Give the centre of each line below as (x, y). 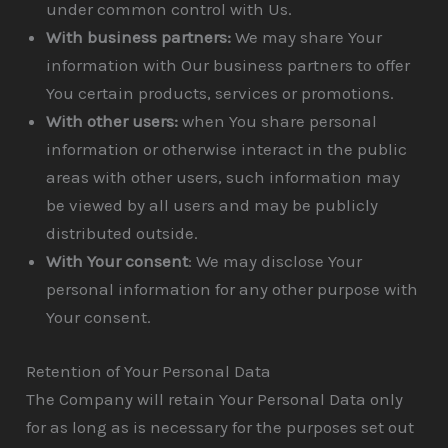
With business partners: (139, 37)
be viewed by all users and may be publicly (212, 205)
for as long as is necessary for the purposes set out (220, 426)
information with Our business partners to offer (228, 65)
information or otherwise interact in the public (227, 149)
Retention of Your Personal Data (149, 370)
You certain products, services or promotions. (220, 93)
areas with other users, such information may (223, 177)
